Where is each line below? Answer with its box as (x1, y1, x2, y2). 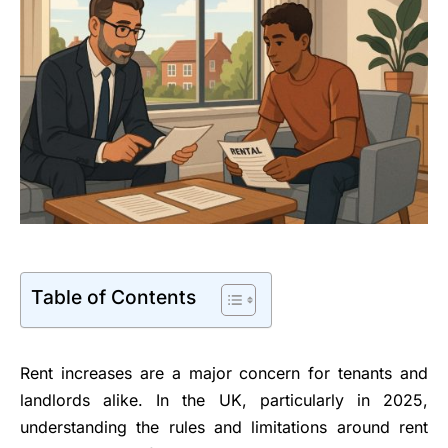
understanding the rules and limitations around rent (20, 417, 428, 438)
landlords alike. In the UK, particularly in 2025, (20, 390, 428, 411)
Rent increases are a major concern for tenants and (20, 363, 428, 384)
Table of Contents (31, 285, 196, 310)
